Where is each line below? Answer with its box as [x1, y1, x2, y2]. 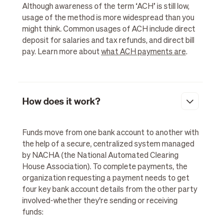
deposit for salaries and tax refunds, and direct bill [22, 37, 194, 45]
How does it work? [22, 95, 100, 107]
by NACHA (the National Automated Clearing [22, 151, 179, 160]
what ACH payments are [101, 48, 186, 57]
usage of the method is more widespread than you [22, 14, 194, 23]
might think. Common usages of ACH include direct [22, 26, 195, 34]
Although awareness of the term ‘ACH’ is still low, [22, 3, 189, 11]
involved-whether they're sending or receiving [22, 197, 178, 205]
